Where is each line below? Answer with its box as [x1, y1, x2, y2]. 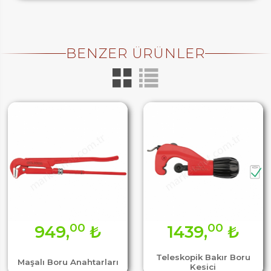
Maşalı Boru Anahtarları [17, 256, 119, 267]
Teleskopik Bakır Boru [155, 252, 250, 262]
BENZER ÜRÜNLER [66, 45, 205, 62]
